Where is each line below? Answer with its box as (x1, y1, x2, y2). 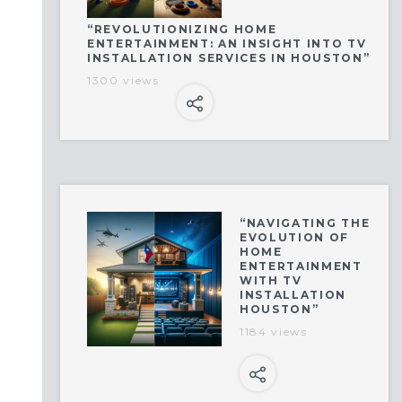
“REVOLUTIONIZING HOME (87, 22, 277, 36)
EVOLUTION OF (240, 231, 350, 244)
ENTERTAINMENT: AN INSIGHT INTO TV (87, 37, 367, 50)
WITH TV (240, 274, 302, 287)
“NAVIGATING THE (240, 216, 371, 230)
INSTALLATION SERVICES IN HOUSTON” (87, 51, 371, 65)
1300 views (87, 74, 160, 87)
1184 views (240, 325, 308, 338)
